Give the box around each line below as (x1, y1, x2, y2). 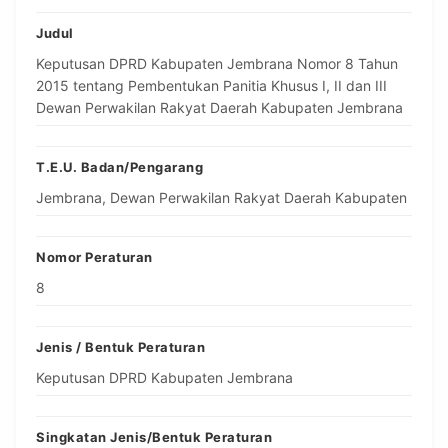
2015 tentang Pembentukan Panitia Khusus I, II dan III (36, 77, 387, 95)
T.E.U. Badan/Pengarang (36, 159, 203, 176)
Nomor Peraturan (36, 249, 153, 266)
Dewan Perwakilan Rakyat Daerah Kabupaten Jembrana (36, 99, 403, 117)
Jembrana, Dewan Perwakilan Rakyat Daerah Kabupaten (36, 189, 407, 207)
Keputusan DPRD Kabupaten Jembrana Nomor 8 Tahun (36, 55, 398, 73)
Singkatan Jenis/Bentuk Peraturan (36, 429, 272, 446)
